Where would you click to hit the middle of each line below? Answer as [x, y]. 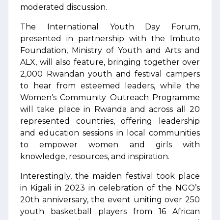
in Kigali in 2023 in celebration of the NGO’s [110, 188]
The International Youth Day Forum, [110, 27]
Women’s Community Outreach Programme [110, 97]
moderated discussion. [64, 7]
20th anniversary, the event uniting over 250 [110, 200]
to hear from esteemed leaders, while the [110, 86]
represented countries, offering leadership [110, 121]
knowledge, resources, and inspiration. [95, 156]
